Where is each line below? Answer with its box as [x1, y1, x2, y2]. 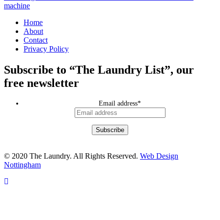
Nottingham [4, 160, 41, 169]
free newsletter [4, 76, 79, 89]
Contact [24, 35, 48, 44]
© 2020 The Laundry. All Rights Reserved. [4, 151, 140, 160]
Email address [99, 99, 137, 107]
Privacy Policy [24, 44, 69, 53]
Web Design [140, 151, 178, 160]
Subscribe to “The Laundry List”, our [4, 63, 194, 76]
